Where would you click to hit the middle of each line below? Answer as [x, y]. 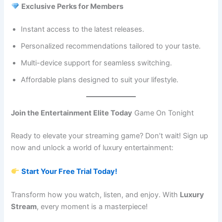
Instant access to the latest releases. [83, 29]
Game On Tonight [163, 113]
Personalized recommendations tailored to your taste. [111, 46]
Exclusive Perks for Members [73, 6]
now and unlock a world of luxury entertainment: [92, 148]
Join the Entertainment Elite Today [72, 113]
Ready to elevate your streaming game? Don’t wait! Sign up [110, 136]
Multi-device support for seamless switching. [97, 63]
